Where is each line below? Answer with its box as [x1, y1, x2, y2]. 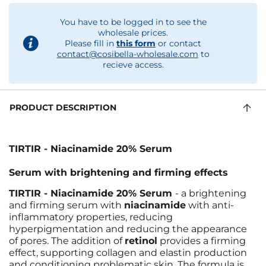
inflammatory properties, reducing [9, 211, 173, 223]
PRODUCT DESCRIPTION [9, 102, 116, 113]
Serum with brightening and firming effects [9, 167, 228, 178]
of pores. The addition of [9, 235, 125, 246]
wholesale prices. [98, 27, 168, 38]
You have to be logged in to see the [59, 17, 207, 27]
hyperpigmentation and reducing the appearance [9, 223, 247, 235]
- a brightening [175, 188, 246, 199]
